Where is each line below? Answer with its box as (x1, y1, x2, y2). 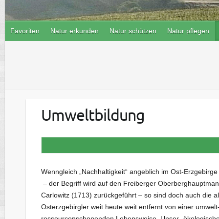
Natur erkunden (50, 27, 99, 35)
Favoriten (10, 27, 40, 35)
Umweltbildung (41, 105, 145, 125)
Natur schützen (109, 27, 156, 35)
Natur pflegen (167, 27, 209, 35)
